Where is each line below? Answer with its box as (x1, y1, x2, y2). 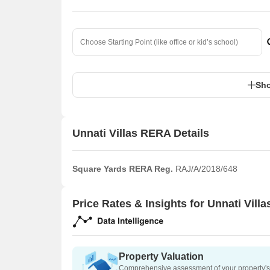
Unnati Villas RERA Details (72, 127, 209, 140)
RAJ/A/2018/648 (173, 163, 237, 174)
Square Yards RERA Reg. (72, 163, 173, 174)
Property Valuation (119, 251, 204, 262)
